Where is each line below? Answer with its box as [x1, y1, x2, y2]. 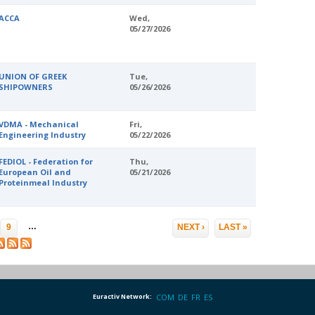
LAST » [218, 222, 247, 232]
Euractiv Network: [92, 291, 153, 301]
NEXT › [176, 222, 205, 232]
